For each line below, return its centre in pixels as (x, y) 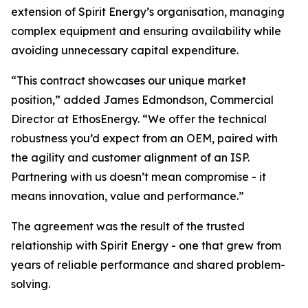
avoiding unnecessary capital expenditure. (125, 50)
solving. (31, 284)
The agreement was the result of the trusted (128, 226)
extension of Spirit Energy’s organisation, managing (148, 12)
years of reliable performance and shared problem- (148, 265)
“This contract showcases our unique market (129, 80)
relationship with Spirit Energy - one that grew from (146, 245)
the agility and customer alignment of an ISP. (130, 157)
